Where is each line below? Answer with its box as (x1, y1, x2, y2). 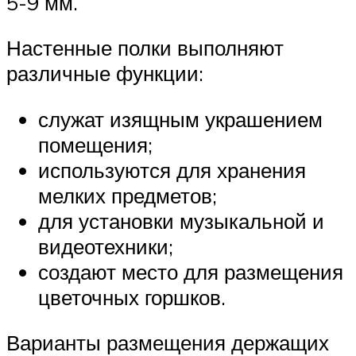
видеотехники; (38, 233, 173, 259)
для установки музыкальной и (38, 207, 324, 234)
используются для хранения (38, 157, 306, 183)
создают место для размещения (38, 258, 343, 284)
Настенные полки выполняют (6, 35, 284, 61)
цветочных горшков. (38, 284, 226, 310)
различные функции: (6, 60, 203, 87)
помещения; (38, 131, 153, 157)
